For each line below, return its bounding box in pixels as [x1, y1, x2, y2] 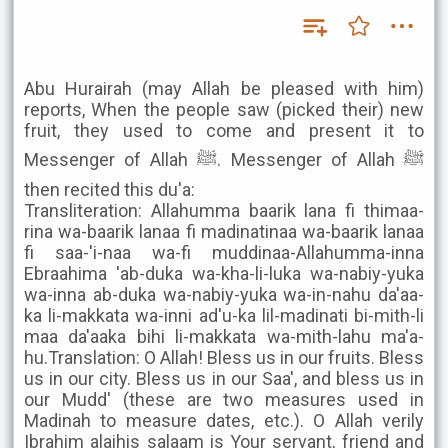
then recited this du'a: [24, 179, 195, 200]
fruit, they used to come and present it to [24, 120, 424, 141]
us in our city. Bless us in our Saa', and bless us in [24, 368, 424, 389]
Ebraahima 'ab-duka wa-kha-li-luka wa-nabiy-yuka [24, 263, 424, 284]
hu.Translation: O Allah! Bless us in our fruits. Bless [24, 347, 424, 368]
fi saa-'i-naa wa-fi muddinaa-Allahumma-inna [24, 242, 424, 263]
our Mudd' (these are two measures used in [24, 389, 424, 410]
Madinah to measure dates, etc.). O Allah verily [24, 410, 424, 431]
